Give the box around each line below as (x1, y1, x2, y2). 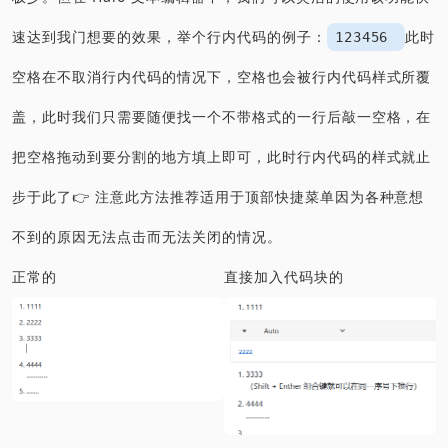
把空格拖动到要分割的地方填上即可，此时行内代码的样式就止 (12, 147, 432, 167)
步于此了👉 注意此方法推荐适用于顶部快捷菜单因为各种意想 (12, 187, 425, 207)
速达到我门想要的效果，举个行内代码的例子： (12, 27, 327, 47)
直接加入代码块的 (224, 267, 344, 287)
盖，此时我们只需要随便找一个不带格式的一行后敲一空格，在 (12, 107, 432, 127)
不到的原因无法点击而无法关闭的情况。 (12, 227, 282, 247)
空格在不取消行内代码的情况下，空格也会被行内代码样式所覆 (12, 67, 432, 87)
